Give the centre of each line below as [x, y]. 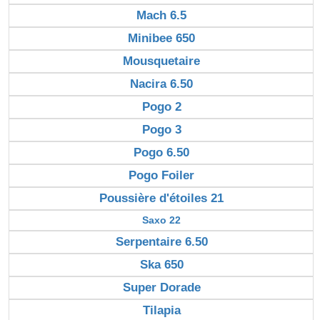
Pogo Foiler [161, 175]
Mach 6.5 [161, 15]
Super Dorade [161, 287]
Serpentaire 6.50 [161, 241]
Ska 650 [161, 264]
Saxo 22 [161, 220]
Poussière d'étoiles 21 [161, 198]
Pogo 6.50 [161, 152]
